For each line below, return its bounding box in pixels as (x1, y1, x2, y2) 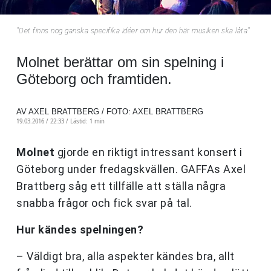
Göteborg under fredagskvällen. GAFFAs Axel (16, 163, 246, 176)
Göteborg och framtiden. (16, 71, 172, 88)
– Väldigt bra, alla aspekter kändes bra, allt (16, 250, 235, 263)
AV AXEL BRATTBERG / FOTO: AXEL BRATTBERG (16, 107, 203, 117)
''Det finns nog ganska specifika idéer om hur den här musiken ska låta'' (16, 27, 250, 36)
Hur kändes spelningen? (16, 223, 143, 237)
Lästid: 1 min (70, 117, 105, 126)
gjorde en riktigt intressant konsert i (54, 146, 243, 159)
